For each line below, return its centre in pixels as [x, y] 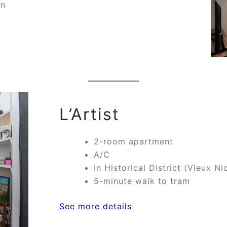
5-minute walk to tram [142, 181]
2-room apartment [134, 141]
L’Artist [90, 114]
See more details [96, 206]
